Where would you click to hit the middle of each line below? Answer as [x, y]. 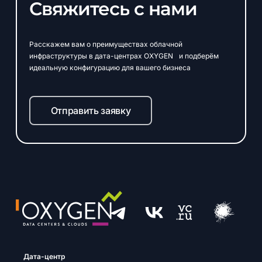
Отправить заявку [91, 110]
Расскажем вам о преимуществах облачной [106, 44]
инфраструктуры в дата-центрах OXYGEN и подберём [124, 56]
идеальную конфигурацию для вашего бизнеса [110, 67]
